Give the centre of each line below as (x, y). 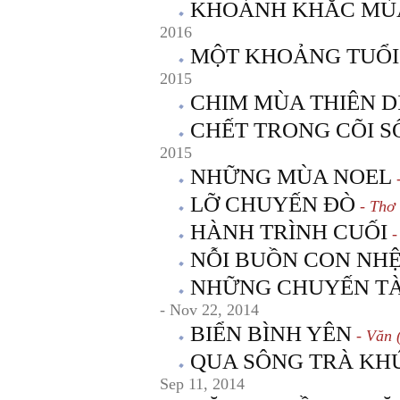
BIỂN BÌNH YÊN (271, 333)
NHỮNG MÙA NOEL (291, 176)
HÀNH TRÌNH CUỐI (289, 232)
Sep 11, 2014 (202, 384)
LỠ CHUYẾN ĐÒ (273, 204)
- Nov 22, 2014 (209, 310)
